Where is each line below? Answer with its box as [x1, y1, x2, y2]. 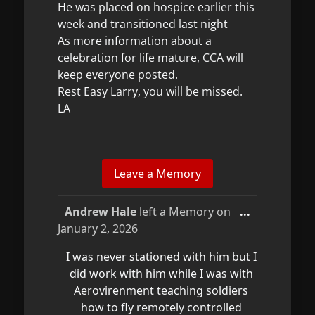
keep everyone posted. [58, 67, 178, 82]
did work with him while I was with [69, 266, 253, 281]
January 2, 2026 [58, 221, 138, 236]
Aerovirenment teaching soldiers [74, 283, 248, 298]
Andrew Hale [65, 204, 139, 219]
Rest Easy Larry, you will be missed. [58, 84, 243, 99]
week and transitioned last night [58, 16, 228, 32]
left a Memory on [139, 204, 231, 219]
